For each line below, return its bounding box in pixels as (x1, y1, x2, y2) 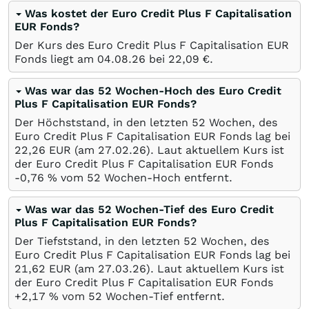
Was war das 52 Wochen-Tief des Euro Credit (25, 203, 274, 216)
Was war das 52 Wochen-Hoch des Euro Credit (25, 84, 281, 97)
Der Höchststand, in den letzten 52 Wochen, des (14, 116, 277, 129)
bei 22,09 (146, 52, 199, 66)
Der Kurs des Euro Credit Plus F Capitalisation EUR (14, 39, 289, 52)
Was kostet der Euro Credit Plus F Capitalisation (25, 7, 292, 20)
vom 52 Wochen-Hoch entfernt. (57, 171, 232, 184)
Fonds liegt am (14, 52, 97, 66)
